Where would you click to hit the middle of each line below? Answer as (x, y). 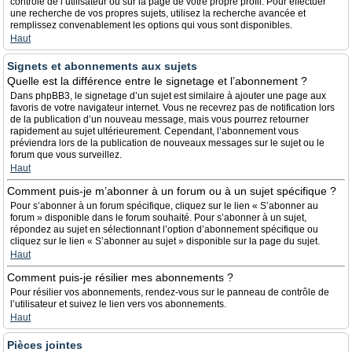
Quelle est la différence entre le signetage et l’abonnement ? (157, 81)
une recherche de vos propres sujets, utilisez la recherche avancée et (158, 13)
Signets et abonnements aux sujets (102, 66)
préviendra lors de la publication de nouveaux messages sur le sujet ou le (167, 143)
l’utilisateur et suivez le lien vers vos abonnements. (118, 304)
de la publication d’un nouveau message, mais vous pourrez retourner (159, 119)
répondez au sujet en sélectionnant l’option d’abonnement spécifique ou (164, 229)
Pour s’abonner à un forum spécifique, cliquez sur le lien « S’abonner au (164, 206)
